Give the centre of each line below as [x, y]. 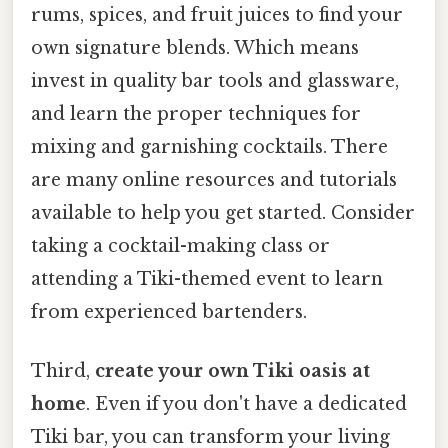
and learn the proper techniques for [196, 114]
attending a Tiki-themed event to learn [207, 279]
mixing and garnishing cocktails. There [209, 147]
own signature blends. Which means [195, 48]
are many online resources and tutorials [214, 180]
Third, [63, 371]
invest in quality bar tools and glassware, [215, 81]
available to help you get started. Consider [223, 213]
